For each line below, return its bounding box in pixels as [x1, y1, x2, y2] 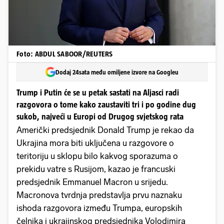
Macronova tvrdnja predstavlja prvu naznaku [16, 190, 182, 200]
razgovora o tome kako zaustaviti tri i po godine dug [16, 100, 196, 109]
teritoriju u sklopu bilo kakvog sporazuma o [16, 151, 178, 161]
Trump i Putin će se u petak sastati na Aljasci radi [16, 88, 179, 97]
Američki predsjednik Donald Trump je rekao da [16, 125, 194, 135]
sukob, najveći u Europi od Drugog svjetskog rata [16, 112, 183, 121]
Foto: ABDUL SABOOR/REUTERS [16, 49, 113, 58]
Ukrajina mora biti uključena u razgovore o [16, 138, 174, 148]
